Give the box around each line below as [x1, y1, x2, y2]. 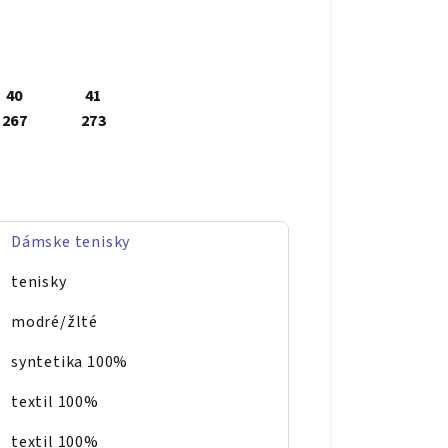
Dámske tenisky [11, 231, 131, 254]
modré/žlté [11, 311, 98, 334]
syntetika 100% [11, 351, 129, 374]
